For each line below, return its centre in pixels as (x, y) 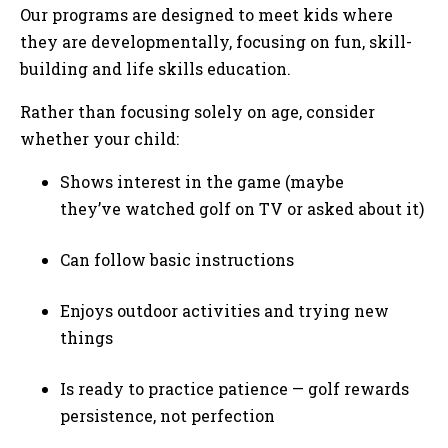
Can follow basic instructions (181, 260)
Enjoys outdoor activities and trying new (224, 311)
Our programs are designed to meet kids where (206, 15)
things (88, 338)
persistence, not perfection (169, 416)
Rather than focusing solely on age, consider (197, 112)
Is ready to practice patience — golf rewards (234, 389)
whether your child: (101, 139)
